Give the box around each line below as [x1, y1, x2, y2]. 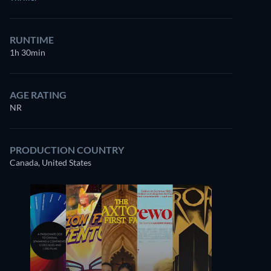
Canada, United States [10, 157, 91, 168]
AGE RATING [10, 89, 67, 100]
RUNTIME [10, 34, 54, 45]
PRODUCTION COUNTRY [10, 144, 124, 155]
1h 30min [10, 47, 45, 57]
